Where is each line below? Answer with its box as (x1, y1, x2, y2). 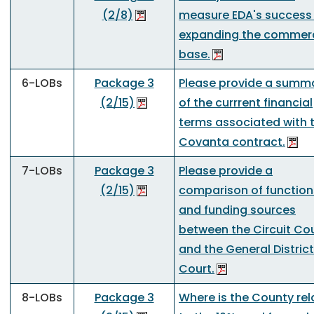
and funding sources (179, 202, 296, 218)
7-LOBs (22, 163, 62, 179)
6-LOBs (22, 75, 62, 91)
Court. (179, 261, 214, 277)
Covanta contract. (179, 134, 285, 150)
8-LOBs (22, 289, 62, 306)
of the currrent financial (179, 95, 313, 111)
